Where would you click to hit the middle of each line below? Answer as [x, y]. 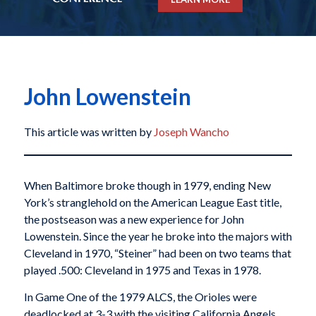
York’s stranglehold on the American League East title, [152, 202]
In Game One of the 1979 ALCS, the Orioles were [140, 296]
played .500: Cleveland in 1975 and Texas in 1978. [142, 270]
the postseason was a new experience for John [134, 219]
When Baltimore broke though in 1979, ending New [147, 186]
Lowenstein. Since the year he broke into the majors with [158, 236]
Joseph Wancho [191, 132]
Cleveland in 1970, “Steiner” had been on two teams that [157, 253]
